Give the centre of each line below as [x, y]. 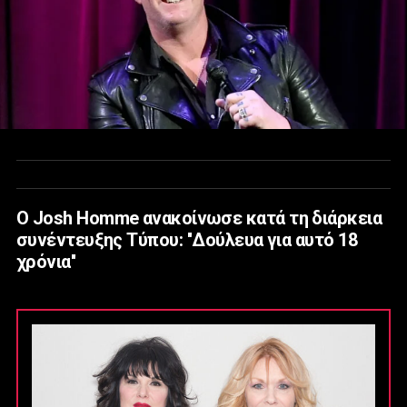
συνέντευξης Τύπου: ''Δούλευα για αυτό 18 [187, 240]
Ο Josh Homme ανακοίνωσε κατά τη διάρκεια [199, 218]
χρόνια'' [46, 262]
